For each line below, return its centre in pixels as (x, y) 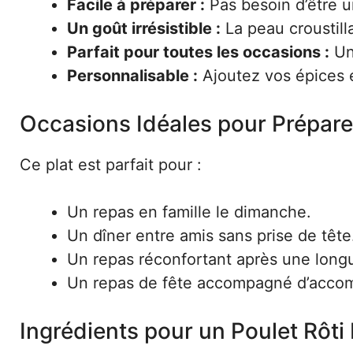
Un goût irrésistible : (144, 28)
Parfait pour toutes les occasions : (198, 52)
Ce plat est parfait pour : (111, 164)
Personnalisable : (132, 75)
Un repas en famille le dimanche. (189, 212)
